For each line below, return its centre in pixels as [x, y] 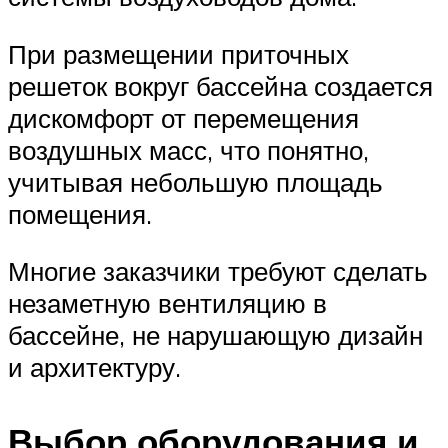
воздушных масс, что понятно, [188, 149]
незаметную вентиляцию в [167, 303]
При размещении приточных [178, 53]
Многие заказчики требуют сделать [218, 271]
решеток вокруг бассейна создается [220, 85]
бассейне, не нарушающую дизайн [215, 335]
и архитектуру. [94, 367]
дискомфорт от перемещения [183, 117]
